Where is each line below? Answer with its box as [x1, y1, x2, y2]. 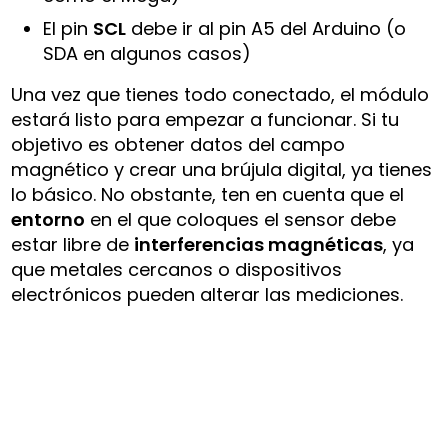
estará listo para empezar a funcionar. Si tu [11, 106, 400, 132]
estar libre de [11, 231, 135, 257]
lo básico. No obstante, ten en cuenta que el [11, 181, 405, 207]
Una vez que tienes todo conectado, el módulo [11, 81, 430, 107]
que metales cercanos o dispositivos [11, 256, 343, 282]
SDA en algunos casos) [43, 40, 252, 66]
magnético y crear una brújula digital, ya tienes [11, 156, 433, 182]
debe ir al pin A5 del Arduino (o [126, 15, 407, 41]
